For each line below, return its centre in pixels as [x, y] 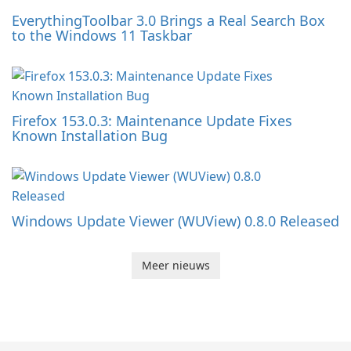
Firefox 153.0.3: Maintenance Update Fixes [152, 121]
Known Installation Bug [90, 136]
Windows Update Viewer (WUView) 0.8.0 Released [175, 221]
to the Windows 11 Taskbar [102, 36]
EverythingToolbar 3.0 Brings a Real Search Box [168, 21]
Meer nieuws [175, 266]
